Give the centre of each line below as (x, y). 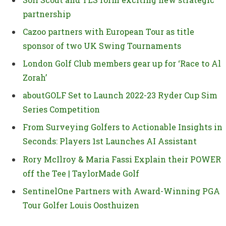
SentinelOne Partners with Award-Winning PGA (121, 191)
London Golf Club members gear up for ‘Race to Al (122, 64)
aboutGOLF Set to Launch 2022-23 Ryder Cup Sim (120, 95)
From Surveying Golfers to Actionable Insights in (123, 127)
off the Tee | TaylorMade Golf (81, 173)
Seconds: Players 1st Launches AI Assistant (111, 141)
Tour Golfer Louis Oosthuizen (81, 205)
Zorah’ (35, 78)
